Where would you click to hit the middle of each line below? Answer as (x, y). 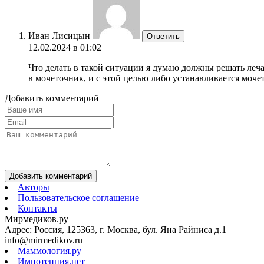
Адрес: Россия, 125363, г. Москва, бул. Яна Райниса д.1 (115, 229)
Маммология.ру (49, 250)
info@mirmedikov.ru (44, 240)
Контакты (37, 208)
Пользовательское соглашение (78, 197)
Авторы (34, 187)
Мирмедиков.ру (37, 219)
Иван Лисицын (59, 35)
